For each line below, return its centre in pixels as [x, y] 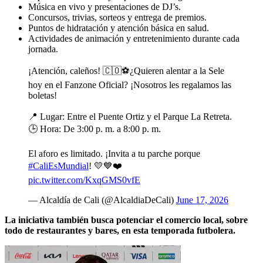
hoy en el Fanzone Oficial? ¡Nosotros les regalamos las [130, 85]
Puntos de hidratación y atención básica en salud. [119, 28]
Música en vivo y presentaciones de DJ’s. [104, 6]
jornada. [43, 49]
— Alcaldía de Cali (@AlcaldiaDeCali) [102, 200]
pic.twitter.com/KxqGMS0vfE [84, 180]
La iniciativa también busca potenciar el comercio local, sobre [126, 220]
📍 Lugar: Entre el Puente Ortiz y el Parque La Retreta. [130, 116]
